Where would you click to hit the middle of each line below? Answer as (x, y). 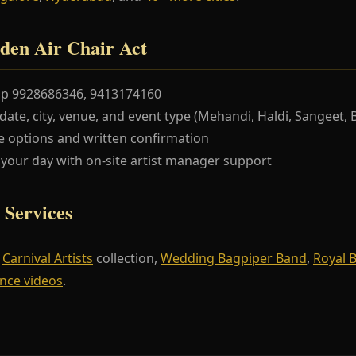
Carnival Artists (48, 258)
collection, (127, 258)
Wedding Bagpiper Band (234, 258)
